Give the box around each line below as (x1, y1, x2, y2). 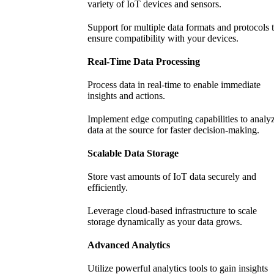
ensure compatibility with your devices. (87, 33, 239, 44)
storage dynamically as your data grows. (87, 217, 243, 228)
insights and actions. (87, 91, 166, 102)
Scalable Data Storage (87, 148, 179, 159)
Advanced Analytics (87, 240, 171, 251)
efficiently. (87, 182, 128, 193)
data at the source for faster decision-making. (87, 125, 260, 136)
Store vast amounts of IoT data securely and (87, 171, 257, 182)
